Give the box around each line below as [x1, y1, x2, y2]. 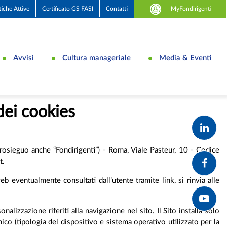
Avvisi [13, 54, 34, 62]
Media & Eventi [159, 54, 211, 62]
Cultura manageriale [62, 54, 131, 62]
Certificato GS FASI [42, 6, 93, 12]
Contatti [106, 6, 128, 12]
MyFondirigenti [169, 5, 211, 12]
